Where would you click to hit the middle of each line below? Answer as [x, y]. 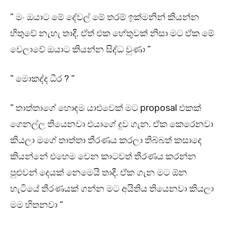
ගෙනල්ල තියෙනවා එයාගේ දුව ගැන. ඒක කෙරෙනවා [112, 124]
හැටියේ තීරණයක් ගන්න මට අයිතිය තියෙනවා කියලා [112, 189]
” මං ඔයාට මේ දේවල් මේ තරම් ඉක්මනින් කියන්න [105, 17]
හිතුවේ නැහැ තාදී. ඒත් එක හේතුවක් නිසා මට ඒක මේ [112, 34]
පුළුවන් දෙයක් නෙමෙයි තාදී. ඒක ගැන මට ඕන [99, 173]
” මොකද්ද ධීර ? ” [43, 79]
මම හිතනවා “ [37, 205]
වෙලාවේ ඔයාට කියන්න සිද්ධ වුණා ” [81, 50]
